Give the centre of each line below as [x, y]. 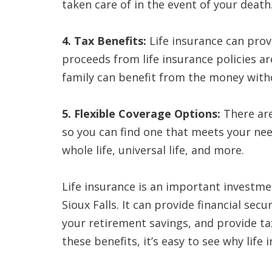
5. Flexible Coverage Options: [141, 114]
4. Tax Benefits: [104, 41]
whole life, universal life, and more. [153, 150]
